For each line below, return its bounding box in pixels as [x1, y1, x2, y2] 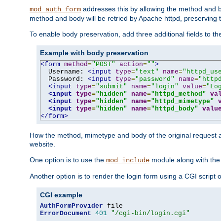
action [119, 60, 143, 68]
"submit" [96, 82, 127, 90]
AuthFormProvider [40, 202, 103, 210]
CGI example [40, 190, 82, 199]
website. [30, 140, 55, 148]
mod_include [106, 156, 149, 164]
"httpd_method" [151, 90, 206, 98]
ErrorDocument [40, 209, 91, 217]
